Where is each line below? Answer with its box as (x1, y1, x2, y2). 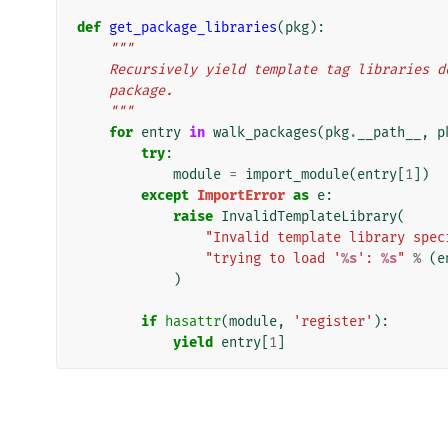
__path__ (357, 123, 421, 141)
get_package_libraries (109, 18, 277, 36)
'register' (293, 312, 373, 330)
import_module (245, 165, 349, 183)
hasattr (165, 312, 221, 330)
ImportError (197, 186, 285, 204)
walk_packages (213, 123, 317, 141)
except (141, 186, 189, 204)
